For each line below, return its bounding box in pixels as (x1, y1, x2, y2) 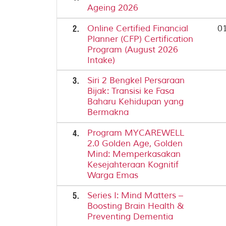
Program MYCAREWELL (87, 127, 185, 138)
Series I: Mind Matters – (87, 190, 184, 201)
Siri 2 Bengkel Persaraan (87, 75, 185, 86)
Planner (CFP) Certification (87, 33, 194, 44)
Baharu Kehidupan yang (87, 96, 184, 107)
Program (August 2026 (87, 44, 179, 55)
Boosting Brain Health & (87, 201, 185, 212)
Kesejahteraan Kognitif (87, 159, 179, 170)
